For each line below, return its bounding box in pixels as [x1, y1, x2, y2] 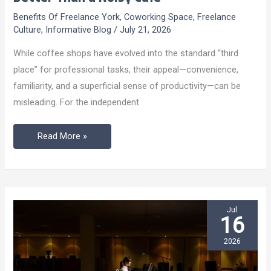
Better [37, 48, 62, 60]
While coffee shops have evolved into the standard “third [13, 47, 239, 59]
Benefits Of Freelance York [13, 11, 120, 23]
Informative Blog [45, 24, 112, 36]
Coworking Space [124, 11, 194, 23]
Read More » [38, 130, 88, 142]
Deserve [37, 32, 70, 44]
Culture [13, 24, 42, 36]
